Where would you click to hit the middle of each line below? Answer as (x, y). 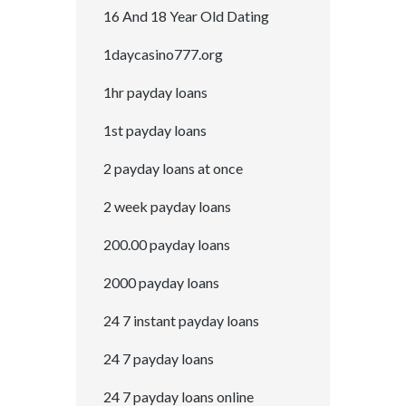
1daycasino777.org (163, 54)
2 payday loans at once (173, 169)
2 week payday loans (167, 207)
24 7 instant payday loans (181, 321)
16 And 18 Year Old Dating (186, 16)
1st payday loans (155, 130)
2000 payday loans (161, 283)
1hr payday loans (155, 92)
